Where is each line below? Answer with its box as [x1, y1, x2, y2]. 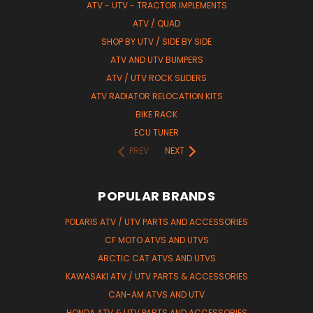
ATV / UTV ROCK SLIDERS [106, 71, 207, 84]
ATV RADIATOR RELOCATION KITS [90, 89, 223, 102]
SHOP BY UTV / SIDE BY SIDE [101, 35, 212, 48]
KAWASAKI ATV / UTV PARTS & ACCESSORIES [65, 270, 248, 282]
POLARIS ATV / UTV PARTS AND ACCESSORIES [65, 215, 248, 228]
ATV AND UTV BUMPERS [110, 53, 203, 66]
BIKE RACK [136, 108, 177, 120]
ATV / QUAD [133, 17, 180, 29]
